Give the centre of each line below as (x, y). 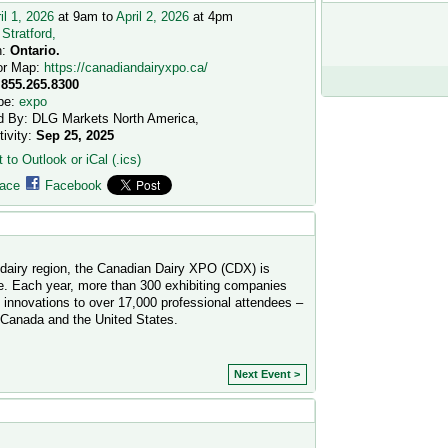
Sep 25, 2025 (74, 135)
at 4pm (210, 16)
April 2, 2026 (152, 16)
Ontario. (34, 50)
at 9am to (84, 16)
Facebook (73, 186)
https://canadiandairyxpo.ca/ (125, 67)
